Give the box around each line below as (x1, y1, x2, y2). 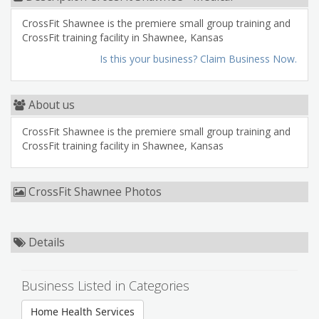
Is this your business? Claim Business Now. (100, 52, 297, 66)
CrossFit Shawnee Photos (26, 184, 162, 199)
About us (26, 97, 75, 113)
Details (26, 234, 65, 250)
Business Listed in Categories (21, 277, 189, 294)
